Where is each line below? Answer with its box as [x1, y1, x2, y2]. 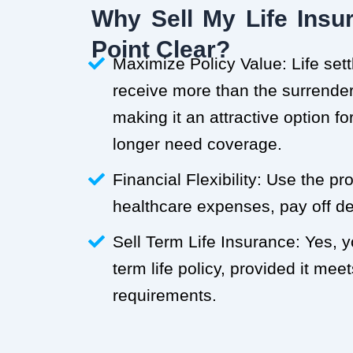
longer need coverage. [113, 134, 283, 153]
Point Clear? [91, 35, 230, 62]
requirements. [113, 285, 217, 304]
